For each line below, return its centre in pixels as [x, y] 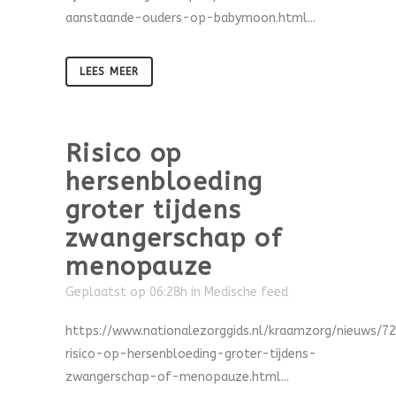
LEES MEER [109, 72]
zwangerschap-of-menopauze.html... [177, 377]
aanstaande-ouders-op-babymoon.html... [190, 18]
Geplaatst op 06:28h [126, 292]
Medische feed [246, 292]
